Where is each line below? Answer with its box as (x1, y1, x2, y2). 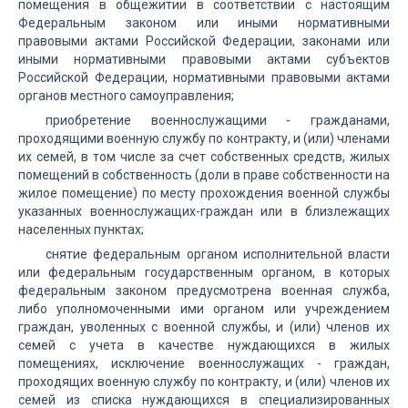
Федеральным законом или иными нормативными (18, 15, 390, 30)
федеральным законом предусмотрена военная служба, (18, 283, 390, 298)
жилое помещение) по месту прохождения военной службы (18, 186, 390, 200)
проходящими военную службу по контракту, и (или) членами (18, 131, 390, 146)
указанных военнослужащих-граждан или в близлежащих (18, 204, 390, 219)
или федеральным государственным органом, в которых (18, 265, 390, 280)
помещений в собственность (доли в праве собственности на (18, 168, 390, 182)
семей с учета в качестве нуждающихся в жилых (18, 338, 390, 352)
